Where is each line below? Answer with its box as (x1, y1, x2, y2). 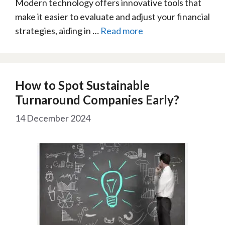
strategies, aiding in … (15, 25, 100, 36)
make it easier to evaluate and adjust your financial (15, 11, 210, 22)
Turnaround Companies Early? (15, 92, 179, 107)
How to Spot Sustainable (15, 78, 150, 92)
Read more (100, 25, 143, 36)
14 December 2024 (15, 113, 90, 124)
